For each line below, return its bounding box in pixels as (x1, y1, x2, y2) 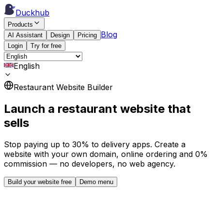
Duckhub (15, 8, 49, 17)
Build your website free (8, 178, 72, 186)
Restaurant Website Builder (14, 82, 113, 92)
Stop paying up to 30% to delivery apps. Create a (4, 139, 186, 149)
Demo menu (79, 178, 113, 186)
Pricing (77, 31, 97, 39)
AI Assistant (8, 31, 43, 39)
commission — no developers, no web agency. (4, 158, 175, 169)
